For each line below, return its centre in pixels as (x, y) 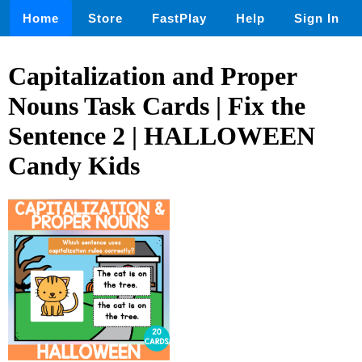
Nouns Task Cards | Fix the (157, 106)
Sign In (317, 18)
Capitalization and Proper (152, 76)
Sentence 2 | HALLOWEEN (162, 136)
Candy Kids (74, 166)
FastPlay (179, 18)
